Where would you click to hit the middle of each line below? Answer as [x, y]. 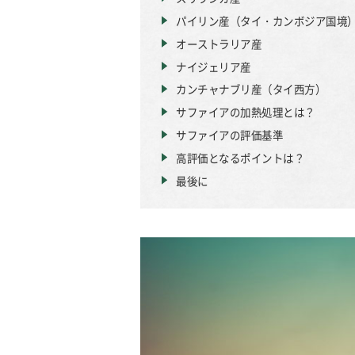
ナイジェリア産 [214, 67]
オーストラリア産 [219, 44]
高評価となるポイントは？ [240, 158]
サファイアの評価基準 [229, 135]
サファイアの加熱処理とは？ [246, 112]
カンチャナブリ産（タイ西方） [251, 89]
